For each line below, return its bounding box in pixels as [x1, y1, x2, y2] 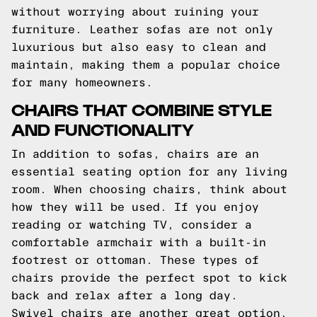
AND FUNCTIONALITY [11, 118, 194, 139]
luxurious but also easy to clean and [11, 41, 266, 53]
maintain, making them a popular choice [11, 59, 280, 71]
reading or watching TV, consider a [11, 219, 252, 231]
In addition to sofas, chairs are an [11, 148, 259, 160]
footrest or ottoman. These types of [11, 254, 259, 266]
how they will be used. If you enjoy [11, 201, 259, 213]
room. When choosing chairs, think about [11, 183, 287, 195]
